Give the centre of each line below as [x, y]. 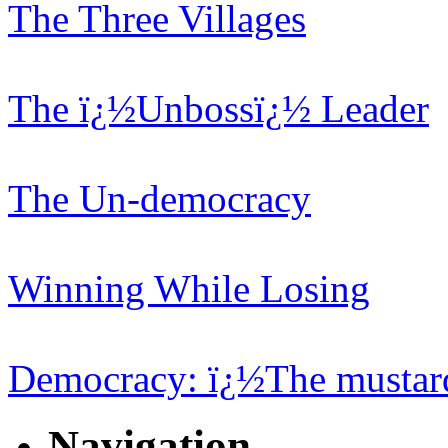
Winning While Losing [189, 289]
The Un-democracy [159, 199]
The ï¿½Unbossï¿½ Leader [218, 109]
